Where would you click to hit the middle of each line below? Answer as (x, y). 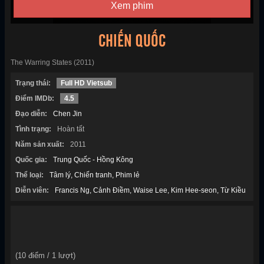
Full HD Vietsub (86, 83)
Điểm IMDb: (35, 99)
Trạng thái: (33, 83)
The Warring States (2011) (52, 63)
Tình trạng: (33, 129)
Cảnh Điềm (111, 191)
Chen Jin (67, 114)
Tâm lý (60, 175)
